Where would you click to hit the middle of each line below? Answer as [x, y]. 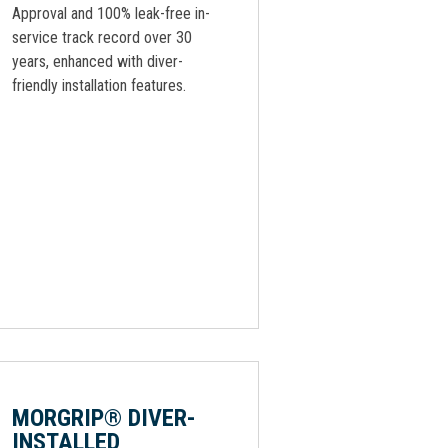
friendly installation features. [99, 85]
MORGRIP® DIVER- [104, 418]
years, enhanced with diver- [97, 61]
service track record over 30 [102, 37]
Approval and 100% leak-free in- [111, 13]
